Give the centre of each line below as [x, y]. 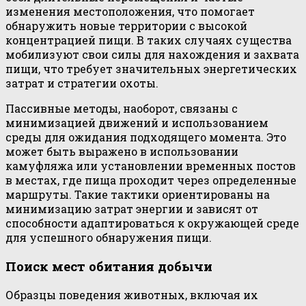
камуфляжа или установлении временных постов [151, 166]
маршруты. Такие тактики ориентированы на [138, 195]
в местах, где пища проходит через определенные [151, 180]
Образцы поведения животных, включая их [132, 294]
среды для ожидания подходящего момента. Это [146, 137]
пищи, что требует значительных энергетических [151, 69]
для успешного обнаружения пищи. [109, 238]
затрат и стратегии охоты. [82, 83]
